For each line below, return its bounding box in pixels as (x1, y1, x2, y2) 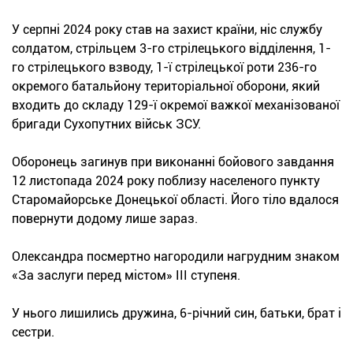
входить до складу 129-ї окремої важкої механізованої (12, 97, 340, 113)
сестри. (12, 324, 54, 340)
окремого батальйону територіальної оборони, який (12, 78, 320, 94)
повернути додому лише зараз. (12, 210, 198, 226)
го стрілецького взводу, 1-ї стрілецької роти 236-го (12, 59, 317, 75)
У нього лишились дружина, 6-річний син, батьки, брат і (12, 305, 341, 321)
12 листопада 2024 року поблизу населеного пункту (12, 173, 320, 188)
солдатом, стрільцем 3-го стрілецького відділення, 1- (12, 40, 331, 56)
